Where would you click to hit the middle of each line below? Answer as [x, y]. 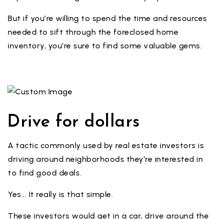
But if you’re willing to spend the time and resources [108, 18]
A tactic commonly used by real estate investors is [106, 145]
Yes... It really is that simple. [60, 194]
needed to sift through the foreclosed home [93, 32]
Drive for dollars [74, 122]
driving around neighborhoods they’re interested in [105, 159]
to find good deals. [45, 173]
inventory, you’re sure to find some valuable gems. [105, 46]
